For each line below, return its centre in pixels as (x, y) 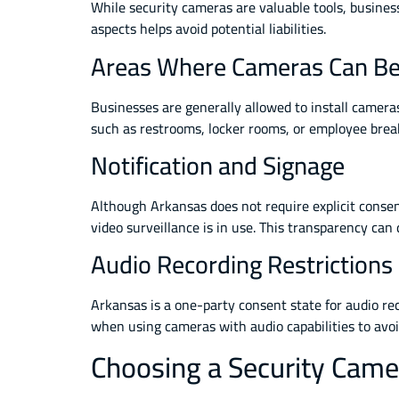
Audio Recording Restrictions (242, 265)
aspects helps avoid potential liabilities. (208, 29)
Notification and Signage (218, 166)
